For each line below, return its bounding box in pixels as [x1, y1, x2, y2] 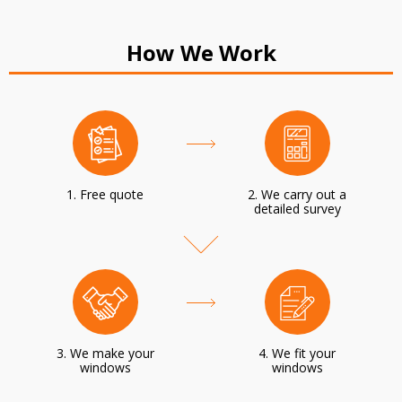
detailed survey [253, 200, 341, 217]
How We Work [126, 38, 276, 67]
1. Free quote [66, 186, 144, 203]
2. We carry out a [248, 186, 346, 203]
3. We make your [56, 345, 154, 362]
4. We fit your [258, 345, 336, 362]
